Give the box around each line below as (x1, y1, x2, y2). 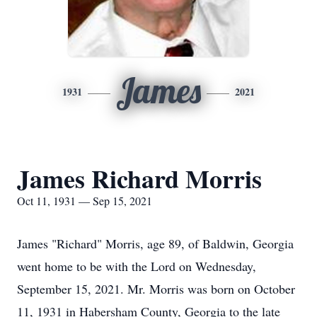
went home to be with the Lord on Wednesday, (17, 258, 256, 275)
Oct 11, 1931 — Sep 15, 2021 (17, 193, 152, 208)
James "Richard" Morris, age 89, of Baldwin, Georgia (17, 235, 294, 252)
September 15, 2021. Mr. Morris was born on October (17, 280, 295, 297)
